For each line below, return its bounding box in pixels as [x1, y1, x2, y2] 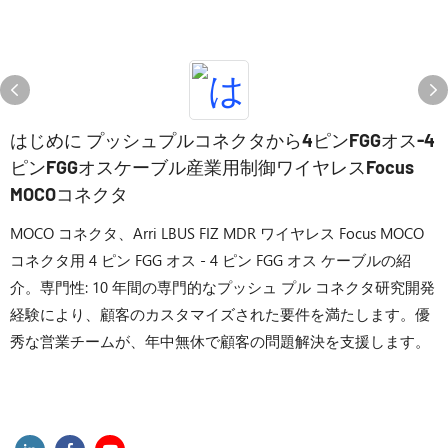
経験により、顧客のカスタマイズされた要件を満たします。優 [10, 304, 430, 324]
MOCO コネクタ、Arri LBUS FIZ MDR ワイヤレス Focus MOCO [10, 223, 424, 243]
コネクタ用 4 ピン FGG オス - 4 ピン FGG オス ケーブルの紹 [10, 250, 411, 270]
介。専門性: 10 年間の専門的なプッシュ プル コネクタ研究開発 [10, 277, 435, 297]
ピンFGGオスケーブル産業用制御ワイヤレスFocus [10, 156, 414, 178]
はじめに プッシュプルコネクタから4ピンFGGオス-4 [10, 129, 435, 151]
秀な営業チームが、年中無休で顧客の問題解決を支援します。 [10, 331, 430, 351]
